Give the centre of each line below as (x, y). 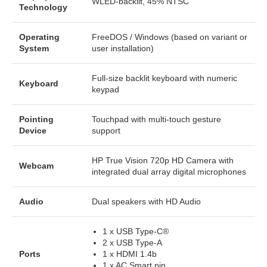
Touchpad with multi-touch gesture (156, 119)
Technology (43, 7)
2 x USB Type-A (132, 242)
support (106, 130)
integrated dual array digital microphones (169, 171)
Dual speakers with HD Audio (146, 201)
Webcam (36, 165)
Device (33, 130)
